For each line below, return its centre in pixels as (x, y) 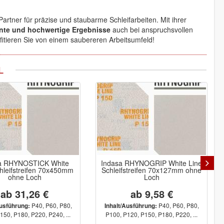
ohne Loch (24, 177)
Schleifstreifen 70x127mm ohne (151, 170)
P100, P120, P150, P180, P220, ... (151, 214)
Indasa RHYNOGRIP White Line (151, 163)
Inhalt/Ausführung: (130, 206)
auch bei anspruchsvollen (152, 29)
